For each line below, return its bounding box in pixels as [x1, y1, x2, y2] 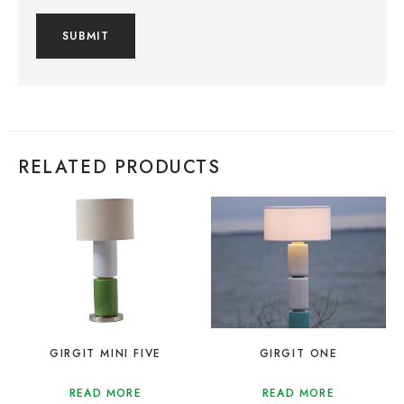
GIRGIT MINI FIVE [50, 344, 161, 362]
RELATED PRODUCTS [18, 154, 221, 181]
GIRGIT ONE [259, 344, 338, 362]
